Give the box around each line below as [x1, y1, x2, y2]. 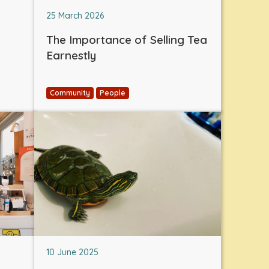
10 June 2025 [46, 247, 98, 258]
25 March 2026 [46, 10, 104, 21]
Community [50, 88, 90, 97]
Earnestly [46, 47, 96, 62]
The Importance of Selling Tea [46, 32, 207, 47]
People [100, 88, 125, 97]
